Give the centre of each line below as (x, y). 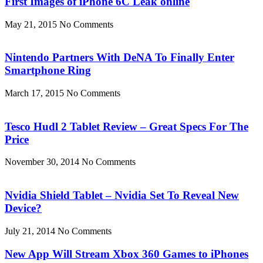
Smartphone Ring (48, 70)
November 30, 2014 (43, 162)
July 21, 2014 (31, 231)
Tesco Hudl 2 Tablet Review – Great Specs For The (127, 126)
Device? (23, 208)
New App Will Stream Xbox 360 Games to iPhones (127, 254)
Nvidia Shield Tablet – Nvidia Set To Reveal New (122, 195)
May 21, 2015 (32, 24)
